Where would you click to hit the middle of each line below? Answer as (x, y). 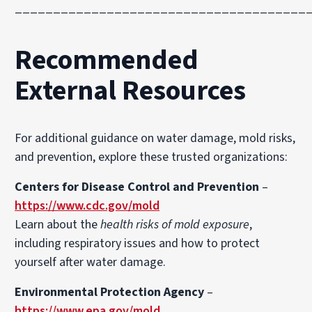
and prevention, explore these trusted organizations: (151, 157)
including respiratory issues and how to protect (138, 243)
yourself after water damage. (91, 262)
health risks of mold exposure (175, 225)
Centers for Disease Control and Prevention (137, 187)
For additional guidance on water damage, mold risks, (155, 138)
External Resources (131, 91)
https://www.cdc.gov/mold (87, 206)
